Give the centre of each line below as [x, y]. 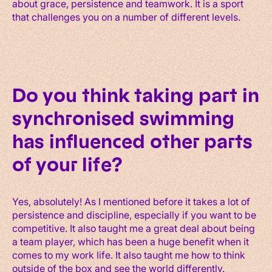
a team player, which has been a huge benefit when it [131, 241]
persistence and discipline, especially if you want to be [134, 214]
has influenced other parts [132, 141]
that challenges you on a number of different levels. [126, 16]
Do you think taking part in [136, 95]
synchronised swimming [123, 118]
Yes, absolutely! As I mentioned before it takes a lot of [131, 201]
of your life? [67, 165]
